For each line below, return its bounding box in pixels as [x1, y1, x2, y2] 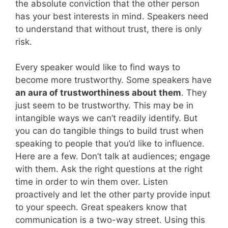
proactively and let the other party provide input [15, 189, 210, 200]
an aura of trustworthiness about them [15, 88, 181, 98]
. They [181, 88, 207, 98]
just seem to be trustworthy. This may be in [15, 100, 193, 111]
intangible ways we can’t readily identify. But [15, 113, 197, 124]
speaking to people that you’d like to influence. [15, 138, 205, 149]
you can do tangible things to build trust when [15, 126, 204, 136]
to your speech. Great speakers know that [15, 202, 187, 213]
